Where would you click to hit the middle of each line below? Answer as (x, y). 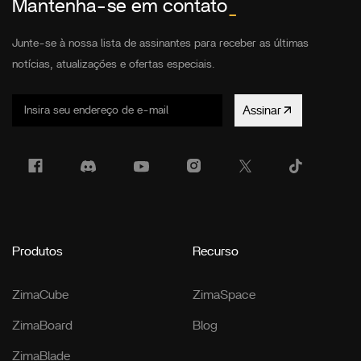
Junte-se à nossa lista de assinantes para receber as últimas (160, 44)
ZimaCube (40, 295)
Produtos (37, 252)
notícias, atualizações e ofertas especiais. (114, 65)
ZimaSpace (224, 295)
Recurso (216, 252)
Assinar (262, 110)
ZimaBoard (42, 326)
